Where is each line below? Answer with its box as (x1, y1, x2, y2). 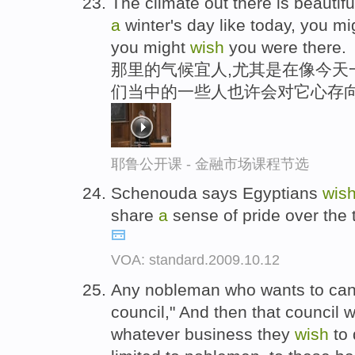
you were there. (224, 37, 346, 56)
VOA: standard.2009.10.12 (111, 252, 280, 269)
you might (111, 37, 190, 56)
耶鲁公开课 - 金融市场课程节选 (111, 155, 309, 172)
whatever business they (111, 325, 295, 344)
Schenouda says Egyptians (111, 184, 323, 203)
